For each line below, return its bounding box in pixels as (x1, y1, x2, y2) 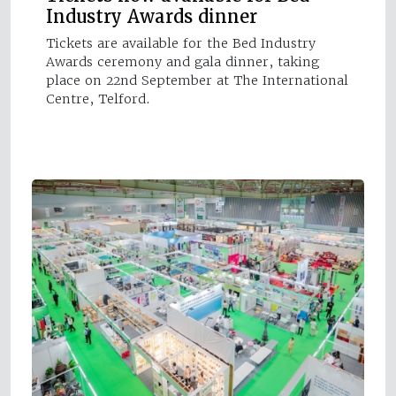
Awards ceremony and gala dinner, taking (46, 53, 319, 70)
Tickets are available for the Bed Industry (46, 34, 316, 51)
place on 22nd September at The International (46, 72, 348, 88)
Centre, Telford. (46, 90, 150, 107)
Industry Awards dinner (46, 4, 257, 28)
